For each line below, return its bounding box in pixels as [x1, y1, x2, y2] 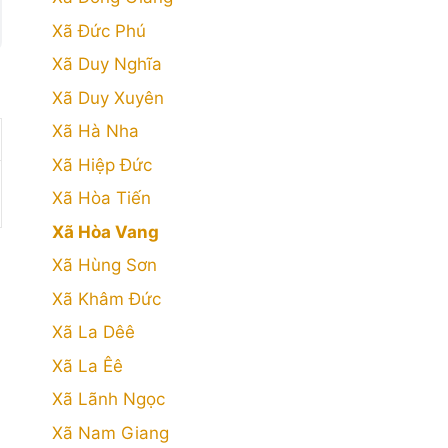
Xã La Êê [52, 355, 123, 376]
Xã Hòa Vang [52, 221, 159, 242]
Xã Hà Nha [52, 121, 139, 141]
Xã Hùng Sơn [52, 255, 157, 275]
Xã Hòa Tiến [52, 188, 151, 208]
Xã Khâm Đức [52, 288, 161, 309]
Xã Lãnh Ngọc [52, 389, 165, 409]
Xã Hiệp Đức [52, 154, 152, 175]
